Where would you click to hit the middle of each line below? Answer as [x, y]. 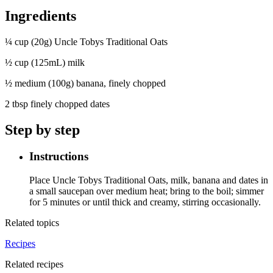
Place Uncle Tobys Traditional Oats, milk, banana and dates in [149, 180]
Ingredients [41, 16]
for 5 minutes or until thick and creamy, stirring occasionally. [145, 202]
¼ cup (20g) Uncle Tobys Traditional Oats [86, 41]
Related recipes [34, 264]
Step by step [42, 129]
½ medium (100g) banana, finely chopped [85, 83]
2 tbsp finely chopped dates [57, 104]
